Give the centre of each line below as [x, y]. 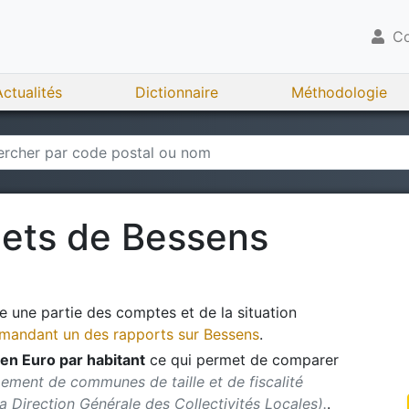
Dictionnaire [177, 92]
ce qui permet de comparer [242, 360]
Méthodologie [339, 92]
